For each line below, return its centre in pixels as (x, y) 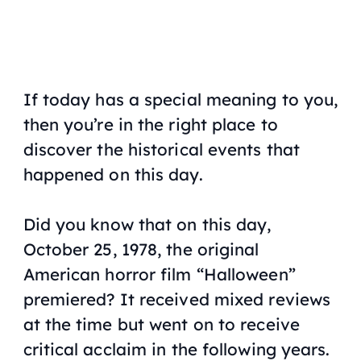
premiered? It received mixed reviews (177, 299)
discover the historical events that (162, 149)
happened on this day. (113, 174)
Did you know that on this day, (147, 224)
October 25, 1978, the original (141, 249)
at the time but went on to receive (161, 324)
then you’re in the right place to (150, 124)
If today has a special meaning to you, (180, 100)
